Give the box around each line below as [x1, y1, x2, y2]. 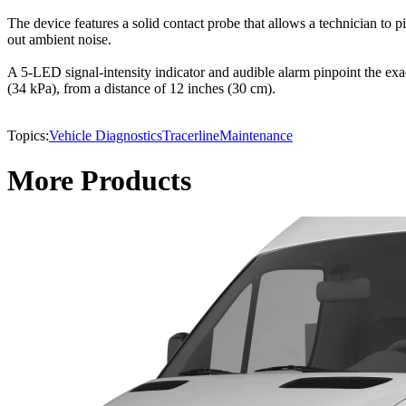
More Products [7, 163, 191, 197]
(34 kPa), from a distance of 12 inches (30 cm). [7, 81, 275, 97]
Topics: [7, 128, 49, 144]
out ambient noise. [7, 32, 111, 48]
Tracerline [162, 128, 219, 144]
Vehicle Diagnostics [49, 128, 162, 144]
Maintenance [219, 128, 293, 144]
